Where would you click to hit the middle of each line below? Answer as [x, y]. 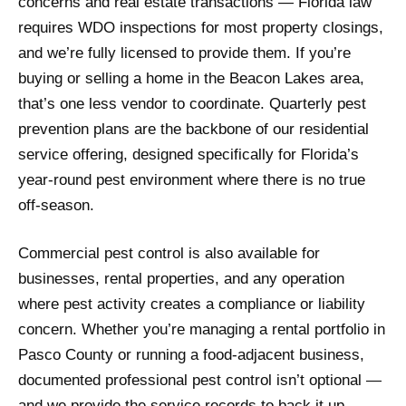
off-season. [56, 206]
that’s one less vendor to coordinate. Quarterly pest [192, 104]
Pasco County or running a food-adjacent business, [191, 355]
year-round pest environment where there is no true [192, 180]
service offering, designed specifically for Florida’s [188, 155]
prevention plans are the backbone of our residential [193, 130]
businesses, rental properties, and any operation [181, 279]
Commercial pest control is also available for [169, 254]
